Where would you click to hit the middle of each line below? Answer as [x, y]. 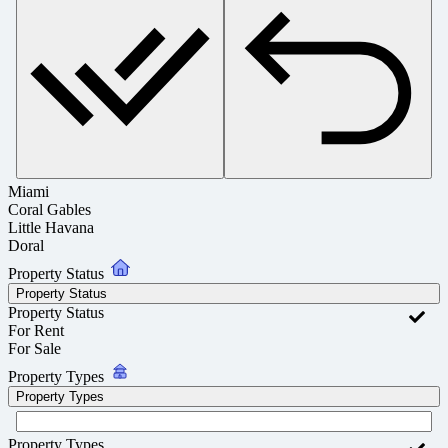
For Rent [36, 330]
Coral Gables [49, 209]
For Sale [34, 348]
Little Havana [51, 227]
